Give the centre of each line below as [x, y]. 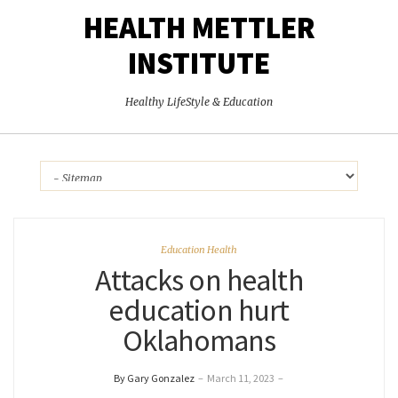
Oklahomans [199, 341]
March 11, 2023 [240, 378]
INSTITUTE [199, 64]
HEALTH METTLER [199, 28]
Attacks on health [199, 280]
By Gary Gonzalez [154, 378]
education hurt [199, 310]
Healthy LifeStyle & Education [199, 102]
